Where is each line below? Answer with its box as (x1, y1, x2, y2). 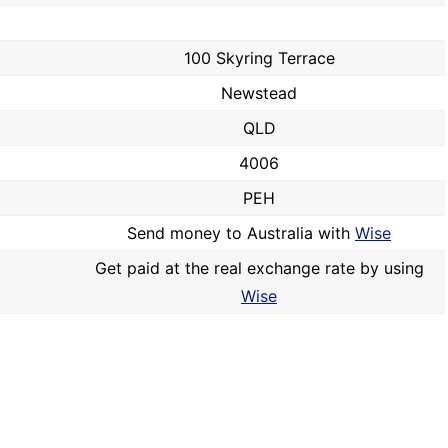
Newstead (221, 83, 297, 103)
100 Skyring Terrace (183, 48, 335, 68)
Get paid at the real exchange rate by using (94, 258, 424, 278)
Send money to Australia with (127, 223, 355, 243)
